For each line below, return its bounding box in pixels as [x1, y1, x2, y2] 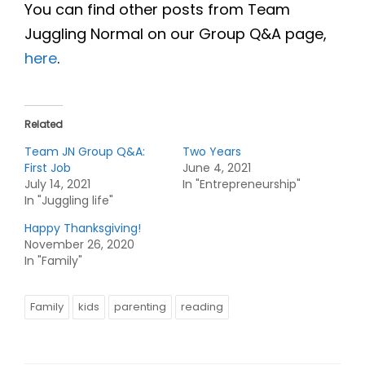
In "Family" [24, 253, 82, 270]
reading [181, 299, 223, 315]
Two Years [182, 143, 241, 161]
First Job [24, 160, 71, 177]
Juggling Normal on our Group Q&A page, [24, 24, 327, 45]
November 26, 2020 [24, 236, 134, 253]
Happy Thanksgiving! [24, 220, 141, 237]
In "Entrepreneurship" [182, 176, 301, 193]
